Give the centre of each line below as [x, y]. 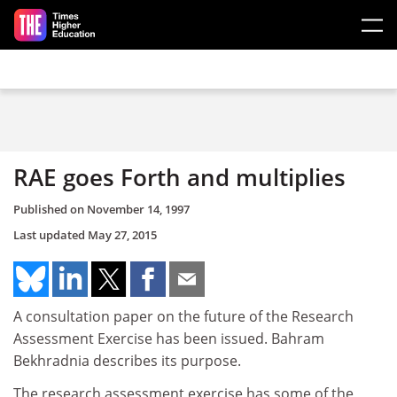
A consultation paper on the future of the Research [183, 316]
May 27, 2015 [122, 234]
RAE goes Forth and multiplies [179, 177]
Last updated [51, 234]
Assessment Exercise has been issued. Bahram [169, 338]
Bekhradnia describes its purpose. [127, 360]
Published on [50, 209]
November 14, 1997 [138, 209]
